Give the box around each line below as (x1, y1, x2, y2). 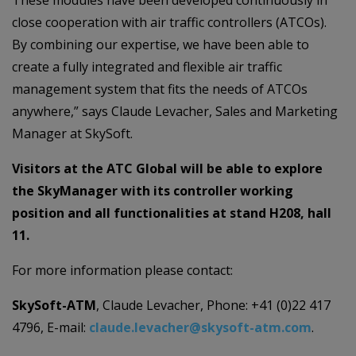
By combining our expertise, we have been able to (12, 36, 309, 53)
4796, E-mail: (12, 319, 89, 336)
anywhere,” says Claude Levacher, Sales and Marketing (12, 103, 338, 120)
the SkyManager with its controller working (12, 182, 293, 199)
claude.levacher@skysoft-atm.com (89, 319, 311, 336)
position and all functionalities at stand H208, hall (12, 204, 331, 222)
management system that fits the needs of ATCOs (12, 80, 308, 98)
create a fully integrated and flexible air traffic (12, 58, 282, 75)
